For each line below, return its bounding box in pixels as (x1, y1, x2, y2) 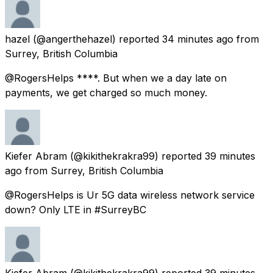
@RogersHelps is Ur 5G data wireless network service (5, 188, 255, 201)
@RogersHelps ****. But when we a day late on (5, 71, 227, 84)
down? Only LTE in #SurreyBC (5, 203, 146, 216)
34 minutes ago (162, 32, 233, 45)
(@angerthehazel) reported (33, 32, 159, 45)
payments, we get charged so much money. (5, 86, 207, 99)
